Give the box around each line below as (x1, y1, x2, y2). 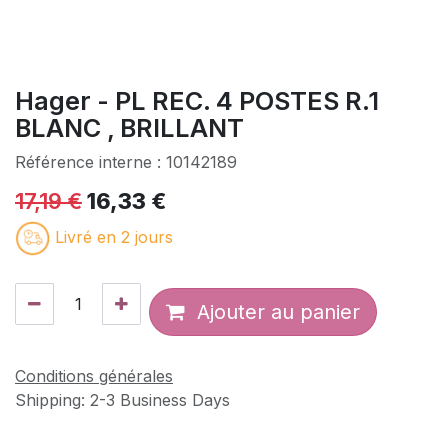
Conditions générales (15, 366, 173, 386)
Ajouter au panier (185, 300, 360, 324)
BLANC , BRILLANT (15, 113, 244, 143)
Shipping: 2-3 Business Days (15, 390, 230, 410)
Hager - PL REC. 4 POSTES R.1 (15, 86, 379, 116)
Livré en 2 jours (55, 226, 173, 247)
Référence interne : (15, 152, 166, 172)
